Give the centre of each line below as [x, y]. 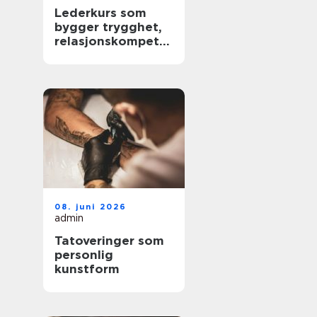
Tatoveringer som [109, 241]
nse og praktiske [106, 55]
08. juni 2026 [91, 207]
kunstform [87, 269]
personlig [84, 255]
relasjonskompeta [111, 41]
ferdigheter [91, 69]
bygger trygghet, [108, 27]
